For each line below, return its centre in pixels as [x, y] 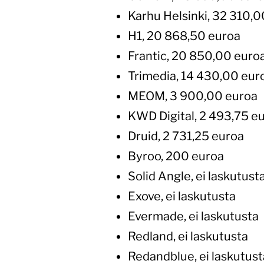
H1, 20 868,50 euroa [184, 36]
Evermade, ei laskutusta [193, 216]
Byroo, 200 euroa [176, 156]
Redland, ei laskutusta [188, 236]
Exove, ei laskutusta [182, 196]
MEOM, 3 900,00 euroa [193, 96]
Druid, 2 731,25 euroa [186, 136]
